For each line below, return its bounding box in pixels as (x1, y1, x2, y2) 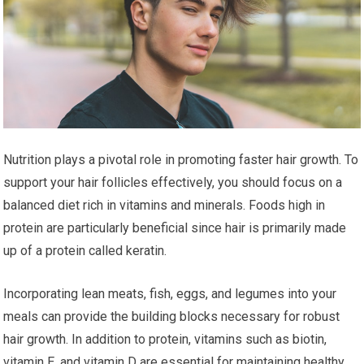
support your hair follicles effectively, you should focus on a (3, 174, 343, 190)
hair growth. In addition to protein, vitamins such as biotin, (3, 331, 327, 347)
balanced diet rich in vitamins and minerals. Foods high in (3, 197, 326, 213)
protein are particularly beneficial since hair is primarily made (3, 219, 347, 236)
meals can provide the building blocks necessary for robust (3, 308, 340, 324)
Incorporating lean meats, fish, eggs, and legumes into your (3, 285, 337, 301)
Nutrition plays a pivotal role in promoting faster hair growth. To (3, 151, 359, 167)
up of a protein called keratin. (3, 242, 167, 258)
